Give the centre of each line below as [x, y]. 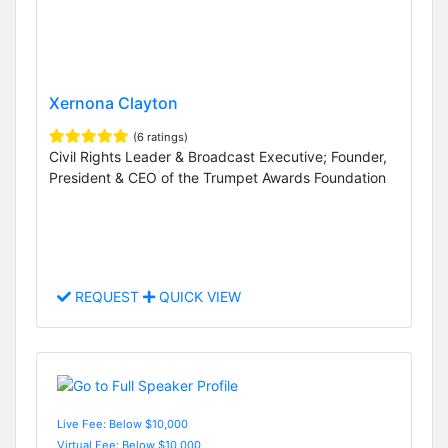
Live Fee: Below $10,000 [122, 423]
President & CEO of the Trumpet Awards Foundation [217, 177]
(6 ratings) [160, 136]
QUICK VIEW [198, 297]
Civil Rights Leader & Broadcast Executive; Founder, [218, 156]
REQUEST [107, 297]
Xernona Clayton [113, 102]
